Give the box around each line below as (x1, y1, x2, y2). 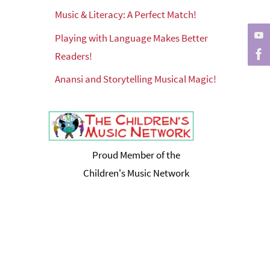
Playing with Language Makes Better (55, 31, 208, 45)
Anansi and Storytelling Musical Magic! (55, 72, 216, 86)
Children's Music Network (83, 166, 189, 180)
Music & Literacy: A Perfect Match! (55, 8, 196, 22)
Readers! (55, 49, 92, 63)
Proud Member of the (92, 148, 180, 162)
